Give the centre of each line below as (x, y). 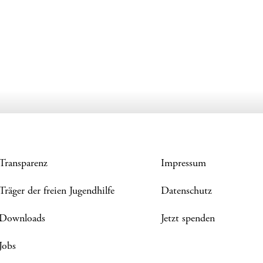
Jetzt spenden (188, 219)
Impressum (184, 164)
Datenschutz (187, 192)
